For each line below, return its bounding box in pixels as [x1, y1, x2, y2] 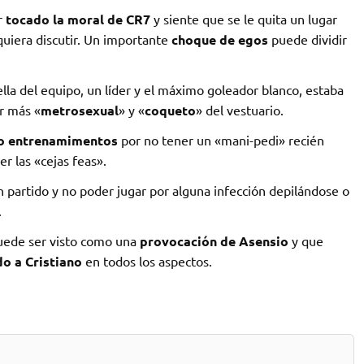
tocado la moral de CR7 [5, 10, 150, 28]
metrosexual [40, 101, 119, 119]
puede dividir [267, 30, 347, 47]
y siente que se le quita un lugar [149, 10, 337, 27]
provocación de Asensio [139, 232, 288, 249]
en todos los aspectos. [81, 252, 212, 269]
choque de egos [171, 30, 268, 48]
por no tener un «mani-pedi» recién [117, 131, 324, 148]
